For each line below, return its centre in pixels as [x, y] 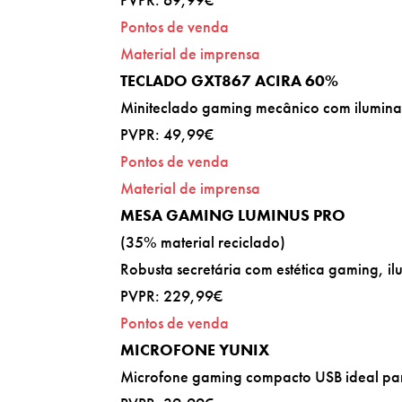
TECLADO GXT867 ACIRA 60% [230, 80]
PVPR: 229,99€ [172, 295]
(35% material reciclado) [203, 241]
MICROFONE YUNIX [195, 349]
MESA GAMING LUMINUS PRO [233, 214]
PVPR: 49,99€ [167, 134]
